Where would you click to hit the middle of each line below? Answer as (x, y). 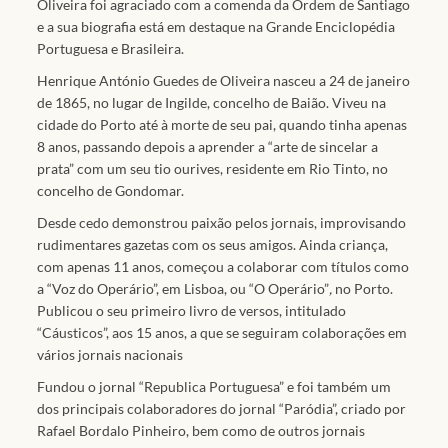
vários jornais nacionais (110, 354)
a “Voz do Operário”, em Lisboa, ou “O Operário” (183, 288)
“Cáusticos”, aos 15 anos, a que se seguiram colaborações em (222, 332)
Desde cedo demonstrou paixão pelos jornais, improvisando (222, 222)
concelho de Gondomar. (111, 190)
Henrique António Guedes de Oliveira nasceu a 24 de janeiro (224, 80)
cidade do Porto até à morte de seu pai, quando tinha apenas (222, 124)
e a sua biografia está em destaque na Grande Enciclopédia (216, 26)
